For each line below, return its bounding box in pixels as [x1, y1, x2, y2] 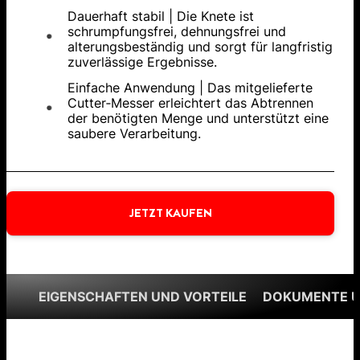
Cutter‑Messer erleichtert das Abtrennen [67, 95, 313, 112]
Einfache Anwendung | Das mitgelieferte [67, 80, 313, 96]
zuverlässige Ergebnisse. [67, 54, 217, 71]
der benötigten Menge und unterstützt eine [67, 110, 329, 127]
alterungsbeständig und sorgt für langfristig [67, 39, 333, 55]
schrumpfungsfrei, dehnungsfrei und [67, 23, 286, 40]
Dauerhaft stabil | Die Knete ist [67, 8, 254, 25]
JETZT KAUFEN [129, 204, 212, 223]
